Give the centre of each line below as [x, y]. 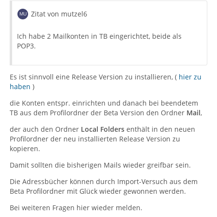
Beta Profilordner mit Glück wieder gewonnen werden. [98, 191]
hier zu [190, 77]
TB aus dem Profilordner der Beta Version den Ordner [98, 113]
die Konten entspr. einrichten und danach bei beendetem [104, 103]
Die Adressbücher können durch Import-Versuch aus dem [104, 181]
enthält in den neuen [160, 129]
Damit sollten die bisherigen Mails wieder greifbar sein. [100, 165]
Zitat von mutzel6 [59, 14]
